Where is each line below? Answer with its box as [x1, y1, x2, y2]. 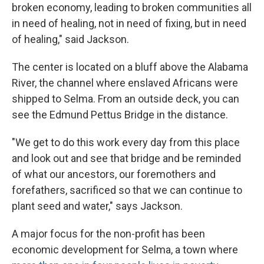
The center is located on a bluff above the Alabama [12, 61, 248, 73]
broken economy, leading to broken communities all [12, 1, 252, 14]
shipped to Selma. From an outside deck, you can [12, 93, 239, 105]
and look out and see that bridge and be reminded [12, 152, 241, 164]
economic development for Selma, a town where [12, 243, 238, 256]
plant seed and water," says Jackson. [12, 200, 183, 212]
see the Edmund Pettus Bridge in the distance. [12, 108, 228, 121]
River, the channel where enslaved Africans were [12, 77, 238, 89]
